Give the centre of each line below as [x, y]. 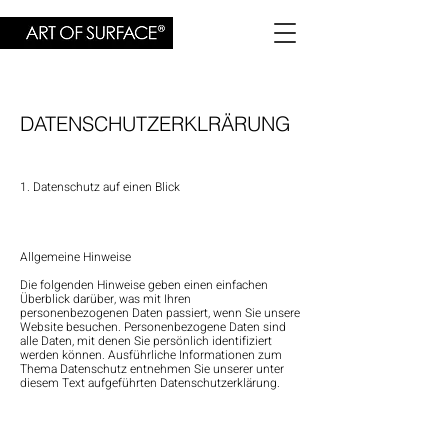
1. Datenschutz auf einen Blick [100, 187]
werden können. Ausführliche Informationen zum [151, 355]
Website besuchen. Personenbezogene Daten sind [153, 327]
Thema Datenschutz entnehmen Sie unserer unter [152, 369]
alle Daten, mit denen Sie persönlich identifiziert [146, 341]
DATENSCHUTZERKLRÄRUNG [155, 123]
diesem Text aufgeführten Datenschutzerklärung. [150, 383]
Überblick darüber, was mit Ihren [105, 299]
